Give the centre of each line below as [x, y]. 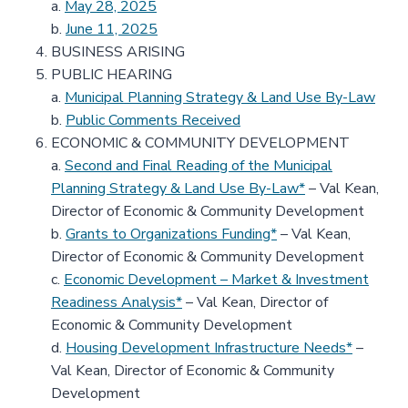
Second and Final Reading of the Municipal [199, 166]
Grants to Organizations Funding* [171, 234]
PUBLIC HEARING [112, 75]
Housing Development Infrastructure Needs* [209, 348]
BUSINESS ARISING [118, 52]
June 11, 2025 [112, 29]
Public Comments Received [153, 120]
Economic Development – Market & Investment [216, 280]
